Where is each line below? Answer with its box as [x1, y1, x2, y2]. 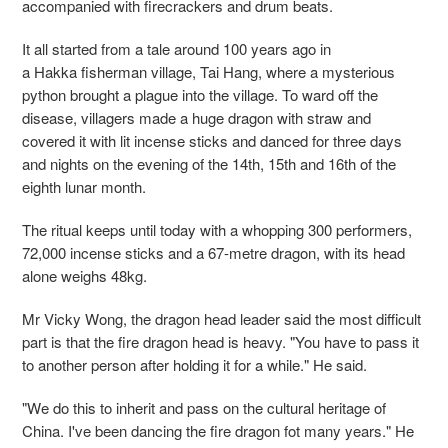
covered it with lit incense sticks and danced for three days [22, 130, 402, 152]
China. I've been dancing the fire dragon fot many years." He [22, 420, 414, 442]
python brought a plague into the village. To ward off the [22, 84, 378, 106]
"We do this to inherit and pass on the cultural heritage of [22, 397, 386, 419]
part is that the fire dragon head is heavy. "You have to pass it [22, 331, 419, 353]
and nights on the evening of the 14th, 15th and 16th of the [22, 153, 396, 175]
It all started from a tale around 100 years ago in [22, 38, 331, 60]
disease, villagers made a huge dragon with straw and [22, 107, 371, 129]
